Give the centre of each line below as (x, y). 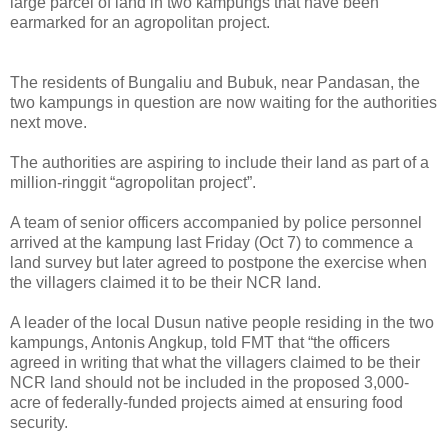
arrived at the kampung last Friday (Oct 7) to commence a (211, 242)
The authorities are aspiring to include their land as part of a (219, 162)
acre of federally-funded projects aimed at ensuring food (206, 402)
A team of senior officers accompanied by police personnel (216, 222)
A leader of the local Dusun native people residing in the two (222, 322)
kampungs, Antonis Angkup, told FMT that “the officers (200, 342)
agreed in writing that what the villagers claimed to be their (215, 362)
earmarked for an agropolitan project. (140, 22)
